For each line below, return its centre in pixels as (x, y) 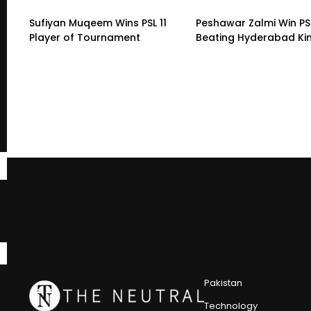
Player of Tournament (85, 38)
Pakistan (223, 283)
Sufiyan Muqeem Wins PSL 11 (98, 23)
